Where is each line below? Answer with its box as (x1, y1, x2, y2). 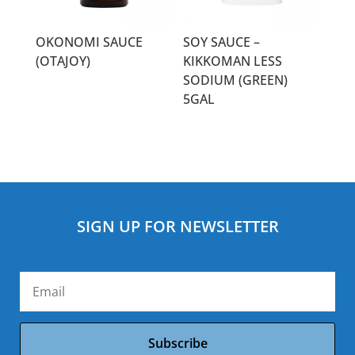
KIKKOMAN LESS (183, 52, 283, 70)
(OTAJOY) (35, 52, 90, 70)
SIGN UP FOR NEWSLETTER (76, 215, 279, 237)
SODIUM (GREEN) (183, 71, 288, 89)
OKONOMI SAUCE (35, 32, 143, 51)
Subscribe (147, 334, 208, 352)
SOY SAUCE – (183, 32, 261, 51)
